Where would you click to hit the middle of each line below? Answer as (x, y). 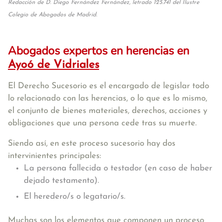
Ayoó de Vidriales (54, 65)
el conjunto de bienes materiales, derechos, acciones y (108, 111)
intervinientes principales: (55, 156)
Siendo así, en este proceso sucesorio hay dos (92, 143)
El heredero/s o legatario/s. (75, 196)
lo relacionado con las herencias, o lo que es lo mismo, (108, 98)
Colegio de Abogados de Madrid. (53, 15)
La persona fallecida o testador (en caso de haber (118, 168)
